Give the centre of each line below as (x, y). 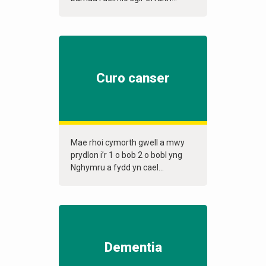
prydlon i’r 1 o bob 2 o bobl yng (126, 155)
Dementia (133, 248)
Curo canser (133, 78)
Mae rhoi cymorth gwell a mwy (128, 143)
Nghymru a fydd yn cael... (117, 168)
